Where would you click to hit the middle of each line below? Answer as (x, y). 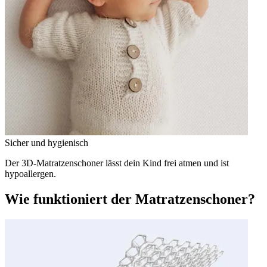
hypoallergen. (30, 174)
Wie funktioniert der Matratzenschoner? (130, 199)
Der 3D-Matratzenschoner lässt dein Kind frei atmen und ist (117, 163)
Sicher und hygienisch (46, 143)
